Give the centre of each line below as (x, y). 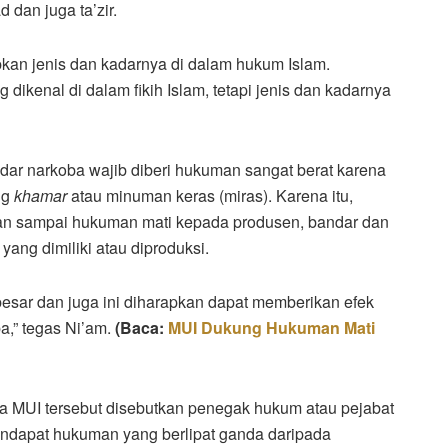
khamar (40, 195)
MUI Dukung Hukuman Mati (271, 327)
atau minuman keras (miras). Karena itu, (210, 195)
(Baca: (141, 327)
